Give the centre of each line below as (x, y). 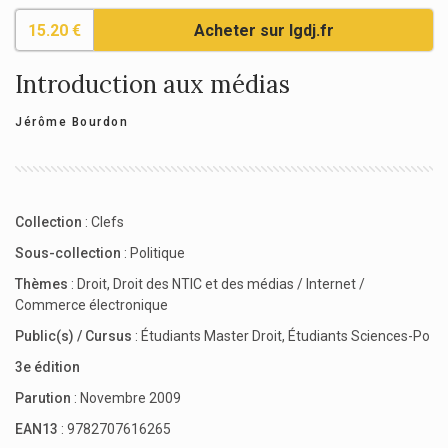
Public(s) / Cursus (75, 336)
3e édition (47, 367)
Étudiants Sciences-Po (359, 336)
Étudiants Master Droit (211, 336)
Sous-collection (69, 253)
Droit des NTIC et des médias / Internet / (239, 284)
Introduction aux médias (152, 85)
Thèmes (43, 284)
